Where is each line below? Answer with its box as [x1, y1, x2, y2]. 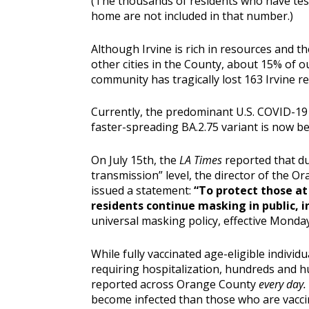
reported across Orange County [91, 276, 259, 292]
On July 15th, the [91, 152, 179, 168]
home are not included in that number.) [91, 8, 293, 24]
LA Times [179, 152, 225, 168]
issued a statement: [91, 183, 194, 199]
